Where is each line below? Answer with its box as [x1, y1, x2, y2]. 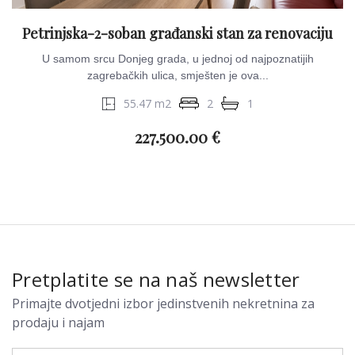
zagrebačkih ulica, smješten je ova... [86, 69, 269, 82]
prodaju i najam [12, 314, 105, 331]
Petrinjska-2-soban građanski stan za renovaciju [22, 24, 333, 43]
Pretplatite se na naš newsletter [12, 266, 300, 292]
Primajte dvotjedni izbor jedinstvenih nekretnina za [12, 295, 315, 312]
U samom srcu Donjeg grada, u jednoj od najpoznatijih [41, 52, 314, 65]
